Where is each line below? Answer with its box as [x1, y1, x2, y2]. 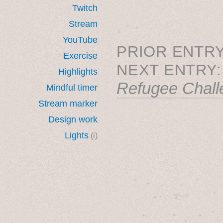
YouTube [63, 34, 98, 45]
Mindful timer [46, 82, 98, 93]
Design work [48, 114, 98, 124]
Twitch [72, 2, 98, 13]
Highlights [58, 66, 98, 77]
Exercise [63, 50, 98, 61]
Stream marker [38, 98, 98, 109]
